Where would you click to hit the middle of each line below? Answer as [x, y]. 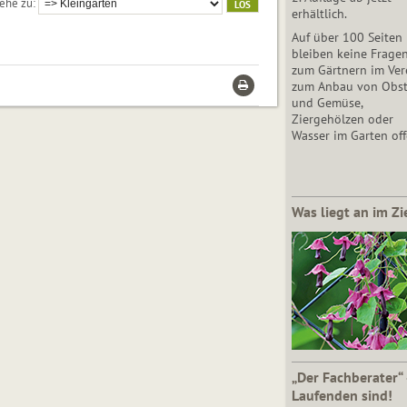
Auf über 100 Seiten [347, 38]
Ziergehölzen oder [342, 119]
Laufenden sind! [342, 396]
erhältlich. [319, 14]
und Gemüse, [327, 103]
